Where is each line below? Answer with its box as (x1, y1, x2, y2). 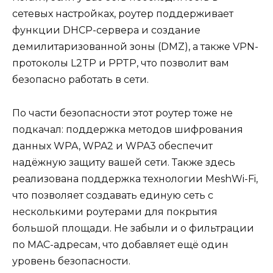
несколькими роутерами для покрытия (12, 205, 218, 218)
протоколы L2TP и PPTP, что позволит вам (12, 57, 229, 69)
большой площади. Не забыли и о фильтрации (12, 222, 254, 234)
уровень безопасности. (12, 255, 130, 267)
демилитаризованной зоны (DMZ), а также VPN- (12, 41, 258, 53)
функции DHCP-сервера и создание (12, 24, 200, 37)
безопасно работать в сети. (12, 74, 149, 86)
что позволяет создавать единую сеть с (12, 189, 213, 201)
